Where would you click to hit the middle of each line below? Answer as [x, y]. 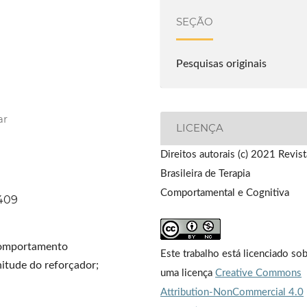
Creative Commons [258, 273]
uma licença [188, 273]
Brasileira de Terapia [205, 173]
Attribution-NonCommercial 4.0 [232, 292]
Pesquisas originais [222, 64]
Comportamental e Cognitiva [225, 193]
